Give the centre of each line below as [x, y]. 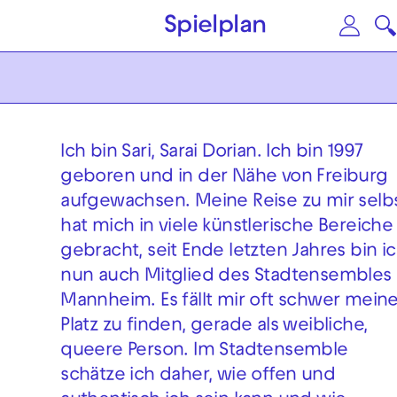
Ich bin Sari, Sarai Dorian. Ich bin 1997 [212, 154]
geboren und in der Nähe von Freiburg [224, 179]
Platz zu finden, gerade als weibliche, [214, 327]
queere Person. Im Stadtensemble [204, 352]
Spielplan [215, 27]
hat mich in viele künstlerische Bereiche [227, 228]
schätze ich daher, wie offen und [198, 377]
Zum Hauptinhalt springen [176, 26]
